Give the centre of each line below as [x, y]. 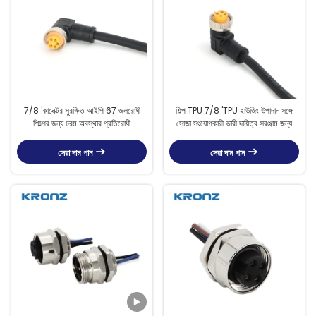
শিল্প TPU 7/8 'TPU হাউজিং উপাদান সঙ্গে [234, 111]
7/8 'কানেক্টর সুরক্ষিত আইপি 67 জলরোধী [82, 111]
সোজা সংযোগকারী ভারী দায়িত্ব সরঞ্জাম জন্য [234, 123]
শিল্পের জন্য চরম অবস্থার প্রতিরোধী [82, 123]
